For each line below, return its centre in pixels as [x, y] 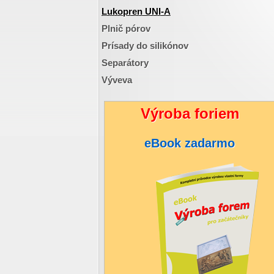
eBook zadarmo [190, 143]
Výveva [117, 80]
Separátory [125, 63]
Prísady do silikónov [145, 46]
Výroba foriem [190, 113]
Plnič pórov [126, 28]
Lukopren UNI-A [136, 11]
